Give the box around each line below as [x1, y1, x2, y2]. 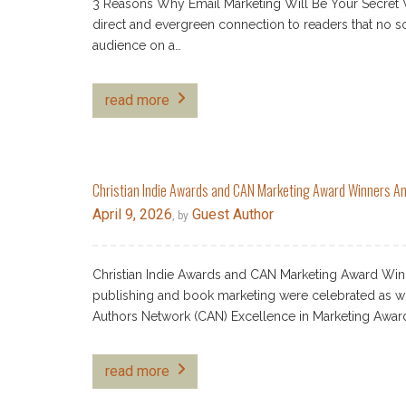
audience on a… [92, 38, 181, 53]
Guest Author [188, 206, 274, 224]
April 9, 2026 [92, 206, 172, 224]
